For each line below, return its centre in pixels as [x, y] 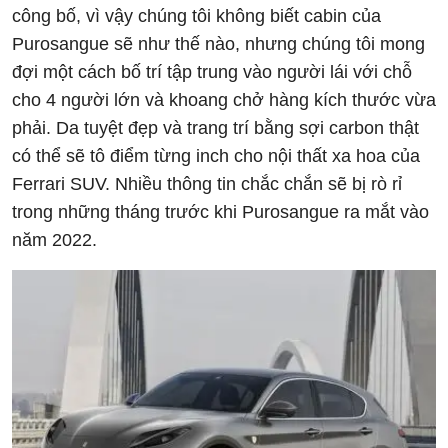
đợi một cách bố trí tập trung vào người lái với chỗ [212, 71]
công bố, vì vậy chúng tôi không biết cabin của [196, 15]
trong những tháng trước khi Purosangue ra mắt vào [220, 211]
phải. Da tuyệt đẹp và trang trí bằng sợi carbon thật [215, 127]
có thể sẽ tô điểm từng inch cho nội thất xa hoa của [216, 155]
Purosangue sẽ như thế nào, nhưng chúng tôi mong [218, 43]
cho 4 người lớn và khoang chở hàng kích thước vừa [224, 99]
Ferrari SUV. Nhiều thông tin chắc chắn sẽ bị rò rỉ [207, 183]
